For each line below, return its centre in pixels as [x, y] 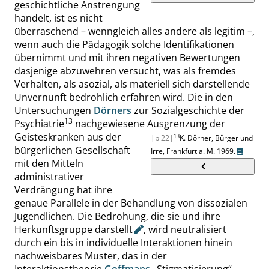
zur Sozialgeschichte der [188, 110]
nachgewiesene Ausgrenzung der [149, 124]
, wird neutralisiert [185, 229]
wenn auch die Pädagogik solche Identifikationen [124, 44]
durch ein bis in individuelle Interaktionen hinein [123, 243]
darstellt [114, 229]
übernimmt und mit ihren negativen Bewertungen [127, 58]
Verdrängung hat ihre [63, 190]
